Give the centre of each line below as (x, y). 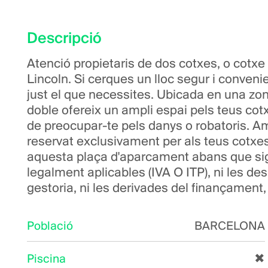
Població (50, 226)
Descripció (64, 39)
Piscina (46, 259)
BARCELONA (230, 226)
